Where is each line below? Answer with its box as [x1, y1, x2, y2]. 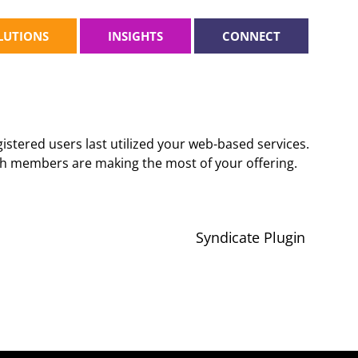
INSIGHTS [108, 27, 163, 44]
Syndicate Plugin [195, 227, 306, 248]
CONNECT [222, 27, 280, 44]
